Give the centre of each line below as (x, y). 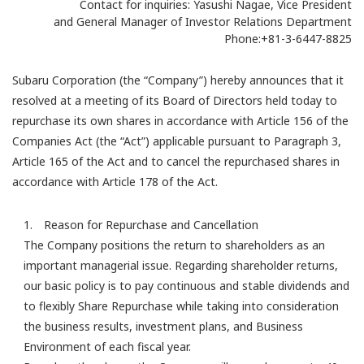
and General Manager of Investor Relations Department (203, 22)
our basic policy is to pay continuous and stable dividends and (186, 286)
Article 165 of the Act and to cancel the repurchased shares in (176, 161)
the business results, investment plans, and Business (163, 326)
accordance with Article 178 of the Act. (115, 182)
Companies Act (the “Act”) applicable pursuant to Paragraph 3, (177, 141)
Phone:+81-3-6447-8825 (288, 39)
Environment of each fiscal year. (107, 347)
